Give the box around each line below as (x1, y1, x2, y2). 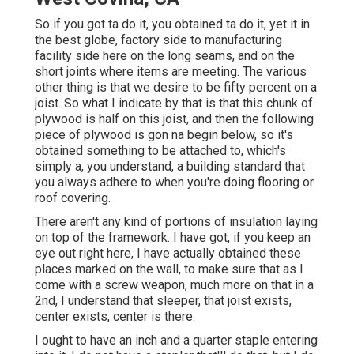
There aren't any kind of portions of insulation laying (35, 214, 318, 230)
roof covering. (35, 190, 111, 206)
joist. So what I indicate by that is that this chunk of (35, 96, 313, 111)
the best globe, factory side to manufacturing (35, 32, 282, 48)
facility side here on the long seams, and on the (35, 48, 295, 64)
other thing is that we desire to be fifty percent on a (35, 80, 317, 96)
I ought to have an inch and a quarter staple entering (35, 333, 318, 348)
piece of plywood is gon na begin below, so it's (35, 127, 293, 143)
